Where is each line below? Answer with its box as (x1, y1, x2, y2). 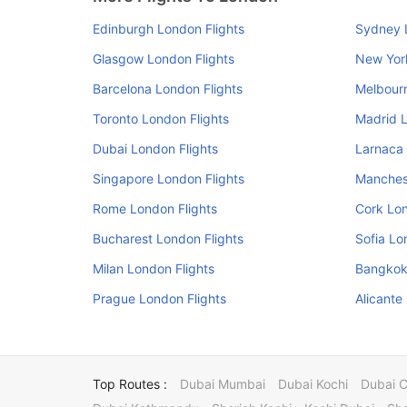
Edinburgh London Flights (93, 21, 244, 36)
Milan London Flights (93, 261, 214, 276)
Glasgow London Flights (93, 51, 234, 66)
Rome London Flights (93, 201, 217, 216)
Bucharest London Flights (93, 231, 243, 246)
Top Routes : (93, 376, 167, 392)
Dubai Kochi (278, 376, 348, 392)
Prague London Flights (93, 291, 226, 306)
